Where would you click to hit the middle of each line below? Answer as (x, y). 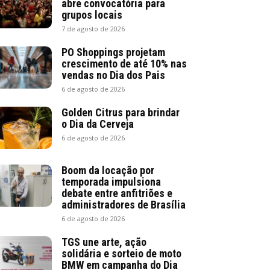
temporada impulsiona (111, 181)
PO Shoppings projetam (113, 52)
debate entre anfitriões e (117, 193)
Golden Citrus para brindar (121, 112)
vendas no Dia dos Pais (113, 75)
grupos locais (92, 14)
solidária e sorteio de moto (121, 253)
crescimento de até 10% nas (124, 63)
